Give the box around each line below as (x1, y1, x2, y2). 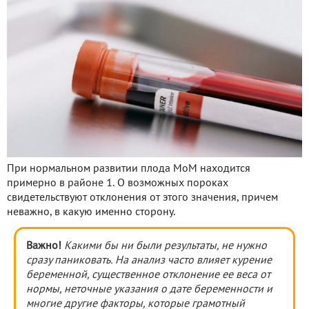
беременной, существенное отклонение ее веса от (26, 270, 270, 281)
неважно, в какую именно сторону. (7, 208, 175, 218)
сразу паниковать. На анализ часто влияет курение (26, 256, 272, 266)
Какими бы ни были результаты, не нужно (64, 241, 267, 252)
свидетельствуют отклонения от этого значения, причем (7, 193, 278, 203)
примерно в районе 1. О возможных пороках (7, 179, 228, 189)
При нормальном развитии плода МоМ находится (7, 164, 250, 175)
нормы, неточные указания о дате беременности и (26, 285, 272, 295)
